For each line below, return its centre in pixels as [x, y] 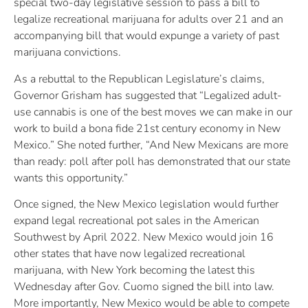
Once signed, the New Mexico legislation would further [146, 204]
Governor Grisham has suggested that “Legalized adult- [148, 95]
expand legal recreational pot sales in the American [136, 220]
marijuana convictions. [67, 53]
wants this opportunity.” [74, 178]
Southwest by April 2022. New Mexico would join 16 [144, 237]
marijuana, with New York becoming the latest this [134, 270]
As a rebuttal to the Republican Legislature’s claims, [139, 79]
